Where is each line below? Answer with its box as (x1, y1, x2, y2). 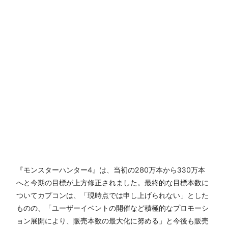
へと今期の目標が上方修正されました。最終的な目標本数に (16, 178, 209, 187)
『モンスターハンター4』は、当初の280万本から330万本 (16, 165, 205, 175)
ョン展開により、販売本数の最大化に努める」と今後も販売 (16, 216, 209, 225)
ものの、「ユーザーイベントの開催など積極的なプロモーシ (16, 203, 209, 213)
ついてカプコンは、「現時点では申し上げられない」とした (16, 190, 209, 200)
